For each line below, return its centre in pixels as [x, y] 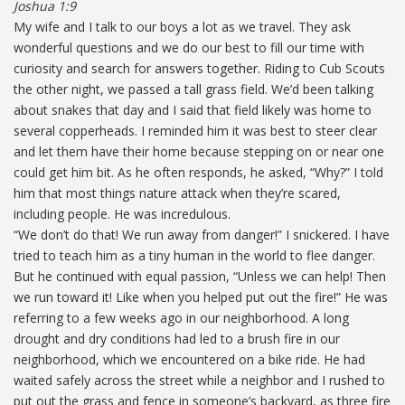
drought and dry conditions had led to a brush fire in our [177, 339]
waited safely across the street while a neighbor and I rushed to [199, 381]
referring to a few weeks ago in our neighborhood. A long [181, 318]
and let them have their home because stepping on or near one [199, 152]
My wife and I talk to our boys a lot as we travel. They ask [182, 27]
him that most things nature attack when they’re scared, [177, 193]
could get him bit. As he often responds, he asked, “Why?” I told [198, 173]
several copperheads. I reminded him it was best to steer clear [195, 131]
